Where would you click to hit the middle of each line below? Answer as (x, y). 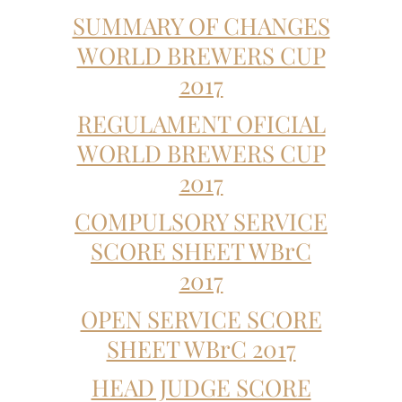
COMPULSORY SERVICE (201, 221)
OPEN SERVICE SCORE (201, 319)
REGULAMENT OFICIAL (201, 123)
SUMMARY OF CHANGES (201, 25)
